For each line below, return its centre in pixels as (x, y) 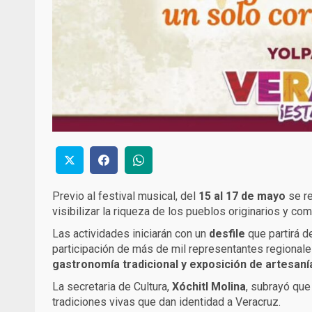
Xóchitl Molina (209, 287)
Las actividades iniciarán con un (131, 234)
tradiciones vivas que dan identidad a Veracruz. (166, 302)
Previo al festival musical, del (125, 196)
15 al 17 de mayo (242, 196)
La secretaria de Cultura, (112, 287)
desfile (227, 234)
